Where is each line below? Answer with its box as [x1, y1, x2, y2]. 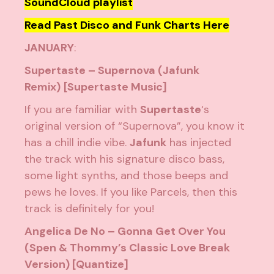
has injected [166, 135, 232, 150]
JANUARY [24, 40, 75, 56]
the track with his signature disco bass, [24, 152, 225, 167]
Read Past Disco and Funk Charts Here [24, 18, 230, 33]
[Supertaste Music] [64, 80, 168, 95]
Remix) [24, 80, 61, 95]
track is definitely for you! [24, 201, 155, 217]
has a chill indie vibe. [24, 135, 130, 150]
